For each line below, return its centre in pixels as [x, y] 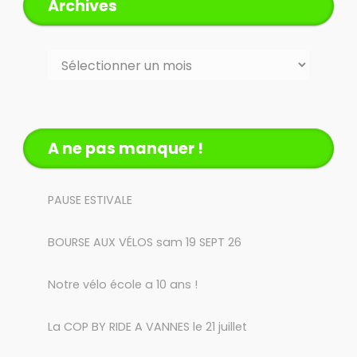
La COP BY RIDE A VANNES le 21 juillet [147, 326]
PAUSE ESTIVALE [90, 200]
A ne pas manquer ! [126, 148]
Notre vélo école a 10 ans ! [123, 284]
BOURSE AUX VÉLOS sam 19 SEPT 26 [145, 242]
